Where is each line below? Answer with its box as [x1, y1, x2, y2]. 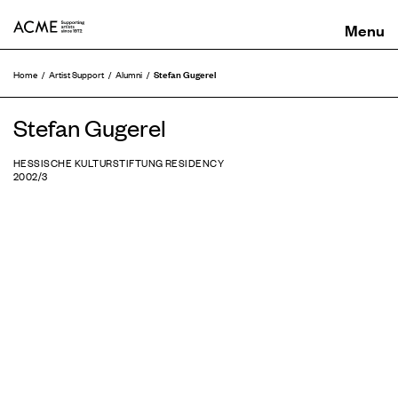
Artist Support [49, 67, 104, 82]
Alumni [115, 67, 142, 82]
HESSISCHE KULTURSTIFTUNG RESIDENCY [13, 154, 225, 171]
